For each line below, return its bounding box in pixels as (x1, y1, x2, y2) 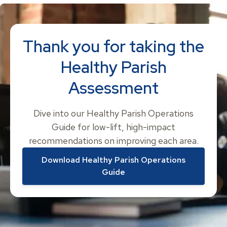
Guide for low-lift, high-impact (52, 121, 175, 133)
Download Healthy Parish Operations (42, 155, 185, 165)
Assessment (68, 77, 159, 99)
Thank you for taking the (23, 35, 204, 57)
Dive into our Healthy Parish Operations (33, 107, 194, 119)
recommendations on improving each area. (28, 135, 199, 146)
